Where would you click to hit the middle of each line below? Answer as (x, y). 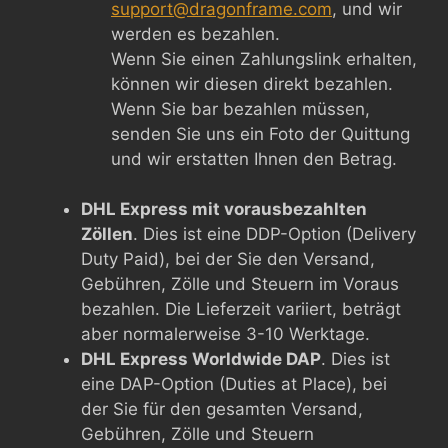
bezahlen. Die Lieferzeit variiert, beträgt (241, 309)
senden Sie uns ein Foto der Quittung (260, 133)
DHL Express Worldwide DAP (201, 359)
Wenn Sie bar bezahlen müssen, (240, 108)
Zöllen (107, 234)
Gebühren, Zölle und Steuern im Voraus (240, 284)
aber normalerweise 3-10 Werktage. (225, 334)
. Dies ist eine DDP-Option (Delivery (274, 234)
